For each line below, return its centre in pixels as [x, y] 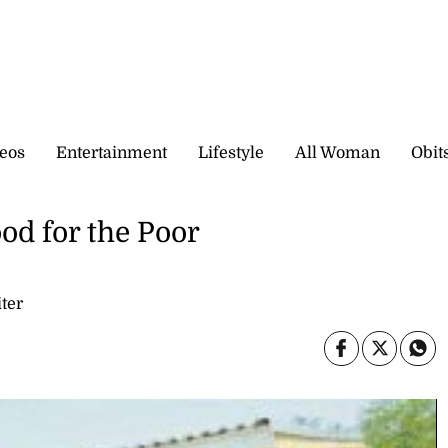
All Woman [337, 152]
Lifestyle [231, 152]
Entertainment [111, 152]
